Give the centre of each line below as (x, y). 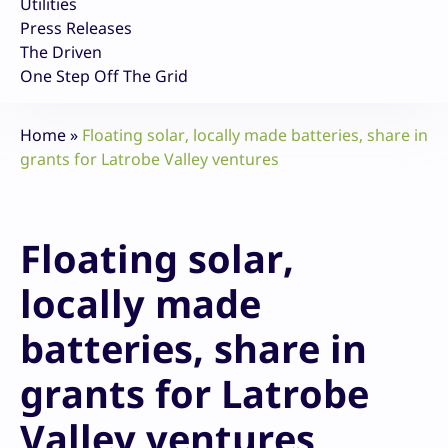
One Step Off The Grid (104, 76)
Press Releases (76, 28)
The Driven (61, 52)
